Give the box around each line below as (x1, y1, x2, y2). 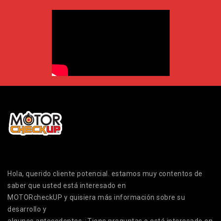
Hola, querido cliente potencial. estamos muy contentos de (7, 170, 203, 178)
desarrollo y (7, 205, 46, 214)
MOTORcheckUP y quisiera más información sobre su (7, 193, 185, 202)
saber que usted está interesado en (7, 182, 126, 190)
